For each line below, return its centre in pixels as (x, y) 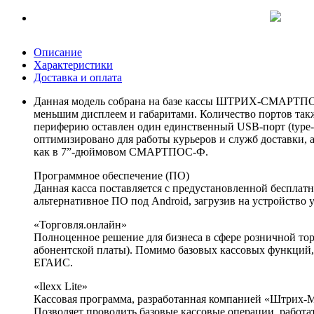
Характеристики (73, 64)
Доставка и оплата (78, 77)
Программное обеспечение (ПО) (111, 175)
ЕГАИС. (53, 262)
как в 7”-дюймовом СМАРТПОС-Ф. (121, 151)
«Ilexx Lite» (61, 286)
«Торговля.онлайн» (80, 224)
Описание (58, 52)
